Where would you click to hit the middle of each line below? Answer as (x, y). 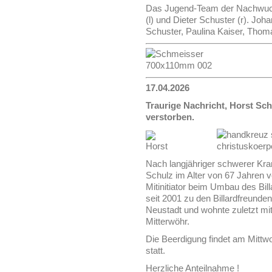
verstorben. (170, 117)
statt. (155, 250)
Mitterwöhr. (168, 221)
